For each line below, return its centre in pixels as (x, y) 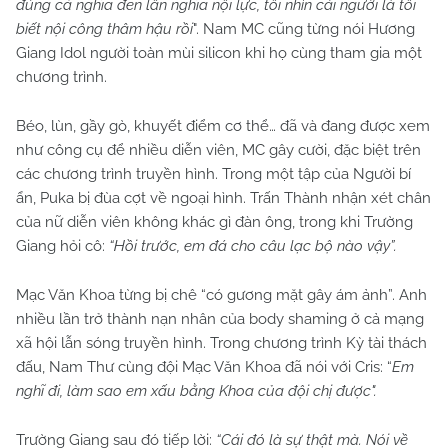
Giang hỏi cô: (62, 246)
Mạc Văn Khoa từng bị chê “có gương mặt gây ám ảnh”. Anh (221, 295)
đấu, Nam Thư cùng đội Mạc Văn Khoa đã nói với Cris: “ (204, 367)
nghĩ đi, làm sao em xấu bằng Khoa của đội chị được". (196, 391)
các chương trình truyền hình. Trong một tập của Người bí (213, 174)
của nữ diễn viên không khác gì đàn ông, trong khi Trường (214, 222)
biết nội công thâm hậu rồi (104, 29)
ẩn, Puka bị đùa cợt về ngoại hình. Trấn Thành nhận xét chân (223, 198)
